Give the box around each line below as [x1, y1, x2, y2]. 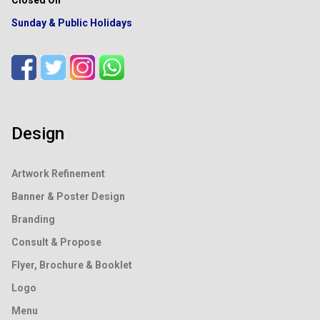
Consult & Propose [11, 236, 101, 248]
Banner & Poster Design [11, 190, 125, 202]
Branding [11, 213, 55, 225]
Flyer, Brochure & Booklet [11, 259, 132, 271]
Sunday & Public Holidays [11, 16, 132, 29]
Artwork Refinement [11, 167, 105, 179]
